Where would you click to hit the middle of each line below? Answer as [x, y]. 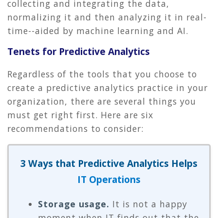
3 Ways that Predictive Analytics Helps [109, 163]
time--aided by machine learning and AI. [98, 30]
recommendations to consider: [75, 129]
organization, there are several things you [102, 101]
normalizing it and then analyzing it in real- [107, 17]
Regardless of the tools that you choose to [102, 74]
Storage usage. [74, 204]
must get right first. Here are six [80, 115]
